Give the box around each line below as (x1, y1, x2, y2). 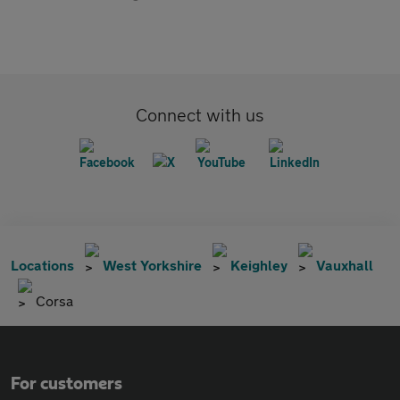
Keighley (230, 256, 287, 273)
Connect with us (136, 104, 264, 125)
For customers (11, 375, 122, 393)
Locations (11, 256, 74, 273)
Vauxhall (316, 256, 373, 273)
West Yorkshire (103, 256, 202, 273)
